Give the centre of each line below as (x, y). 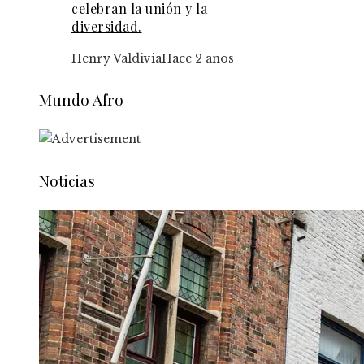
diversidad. (107, 26)
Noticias (67, 180)
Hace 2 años (198, 58)
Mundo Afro (81, 99)
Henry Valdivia (117, 58)
